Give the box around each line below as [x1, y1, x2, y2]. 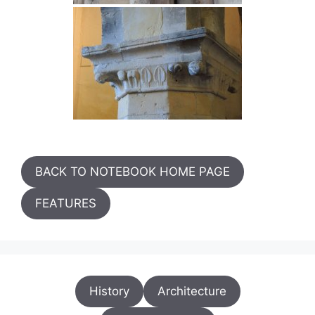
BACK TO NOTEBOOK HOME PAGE [35, 164, 230, 179]
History [89, 283, 129, 298]
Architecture [157, 283, 226, 298]
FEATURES [35, 195, 96, 210]
